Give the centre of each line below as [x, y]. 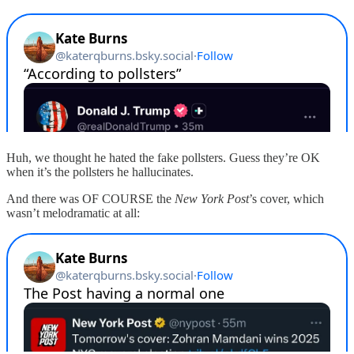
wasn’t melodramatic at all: [73, 213]
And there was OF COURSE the [90, 198]
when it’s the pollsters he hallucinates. [100, 171]
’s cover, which [286, 198]
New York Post [212, 198]
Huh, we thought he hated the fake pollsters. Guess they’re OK [163, 157]
